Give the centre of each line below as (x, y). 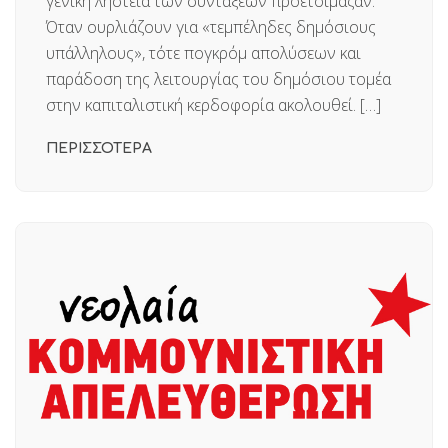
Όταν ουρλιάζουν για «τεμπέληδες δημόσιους (211, 26)
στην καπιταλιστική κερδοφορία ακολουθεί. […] (213, 104)
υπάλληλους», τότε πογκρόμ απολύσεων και (203, 52)
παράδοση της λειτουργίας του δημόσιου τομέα (218, 78)
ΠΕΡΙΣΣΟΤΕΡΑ (99, 148)
